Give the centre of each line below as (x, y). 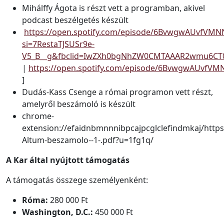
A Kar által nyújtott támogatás (68, 160)
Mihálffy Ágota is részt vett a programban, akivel (113, 8)
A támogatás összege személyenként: (77, 180)
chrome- (38, 116)
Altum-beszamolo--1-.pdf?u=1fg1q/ (88, 140)
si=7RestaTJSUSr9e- (58, 44)
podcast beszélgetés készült (75, 20)
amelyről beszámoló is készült (79, 104)
